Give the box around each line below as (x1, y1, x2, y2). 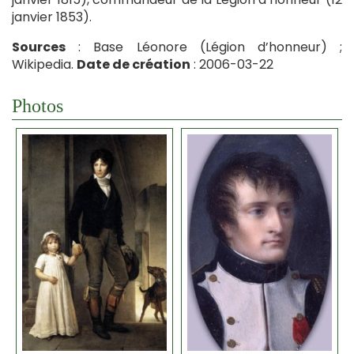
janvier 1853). (12, 7, 92, 26)
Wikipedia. (12, 55, 77, 73)
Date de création (77, 55, 190, 73)
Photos (12, 95, 63, 116)
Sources (12, 37, 66, 56)
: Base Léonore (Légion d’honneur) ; (66, 37, 342, 56)
